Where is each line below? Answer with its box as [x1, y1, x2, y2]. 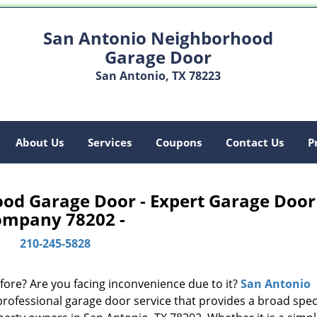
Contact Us [226, 135, 284, 149]
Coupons [156, 135, 202, 149]
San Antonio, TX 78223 [96, 68, 221, 83]
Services [88, 135, 132, 149]
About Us [16, 135, 64, 149]
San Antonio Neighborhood [43, 26, 274, 50]
